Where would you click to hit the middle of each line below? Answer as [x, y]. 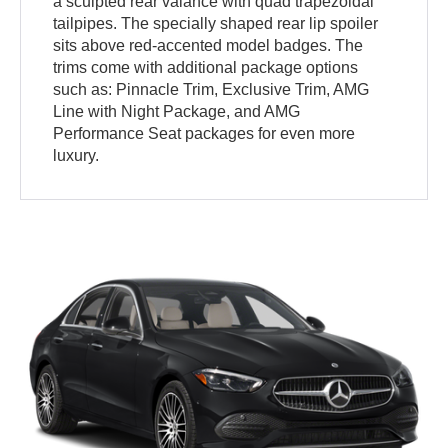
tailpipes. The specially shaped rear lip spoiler [216, 24]
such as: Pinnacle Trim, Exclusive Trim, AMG [211, 90]
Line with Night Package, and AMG [177, 112]
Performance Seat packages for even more [204, 134]
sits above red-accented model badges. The [208, 46]
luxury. [76, 156]
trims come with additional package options [206, 68]
